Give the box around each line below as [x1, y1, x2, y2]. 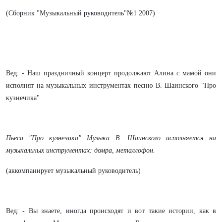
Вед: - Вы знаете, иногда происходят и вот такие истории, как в [6, 207, 216, 215]
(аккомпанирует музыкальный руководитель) [6, 167, 141, 174]
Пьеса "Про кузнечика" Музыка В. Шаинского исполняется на [6, 134, 216, 142]
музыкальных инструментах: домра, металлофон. [6, 147, 155, 154]
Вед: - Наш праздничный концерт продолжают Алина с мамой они [6, 69, 216, 77]
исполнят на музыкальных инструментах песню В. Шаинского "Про [6, 82, 216, 89]
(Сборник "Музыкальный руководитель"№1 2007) [6, 9, 155, 17]
